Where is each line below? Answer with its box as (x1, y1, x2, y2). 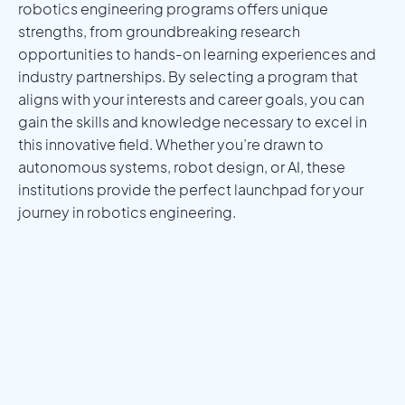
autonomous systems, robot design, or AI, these (18, 156, 345, 176)
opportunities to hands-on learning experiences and (18, 43, 376, 63)
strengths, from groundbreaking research (18, 21, 300, 41)
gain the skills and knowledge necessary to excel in (18, 111, 367, 131)
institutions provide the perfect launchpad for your (18, 179, 363, 199)
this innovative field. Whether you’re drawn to (18, 134, 324, 154)
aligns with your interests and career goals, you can (18, 89, 364, 108)
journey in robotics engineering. (18, 202, 236, 221)
